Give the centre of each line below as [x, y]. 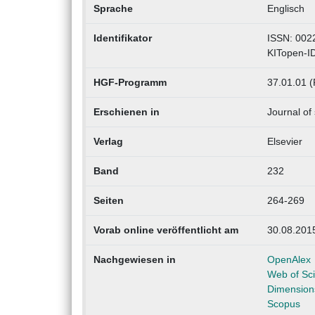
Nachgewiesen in [134, 260]
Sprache [113, 9]
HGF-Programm [130, 83]
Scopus [283, 304]
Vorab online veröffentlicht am [166, 230]
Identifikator [122, 38]
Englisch [285, 9]
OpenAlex [289, 260]
